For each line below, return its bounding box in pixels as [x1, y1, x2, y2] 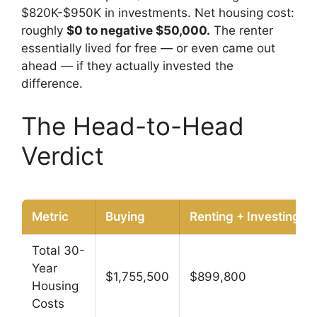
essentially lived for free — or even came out [21, 41, 275, 56]
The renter [210, 23, 273, 38]
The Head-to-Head [21, 110, 244, 141]
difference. [21, 76, 83, 91]
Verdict [21, 140, 104, 171]
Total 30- [32, 243, 85, 258]
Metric [32, 209, 69, 224]
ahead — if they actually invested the [21, 59, 234, 74]
